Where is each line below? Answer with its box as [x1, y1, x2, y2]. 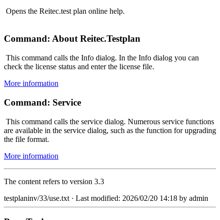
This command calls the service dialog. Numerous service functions [4, 117, 214, 126]
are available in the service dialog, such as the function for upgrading [4, 126, 216, 135]
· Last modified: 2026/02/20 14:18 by [69, 193, 189, 202]
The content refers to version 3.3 [4, 177, 104, 186]
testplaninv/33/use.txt [4, 193, 69, 202]
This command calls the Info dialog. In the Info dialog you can [4, 54, 199, 62]
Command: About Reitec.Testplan [4, 33, 140, 44]
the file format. [4, 135, 49, 143]
